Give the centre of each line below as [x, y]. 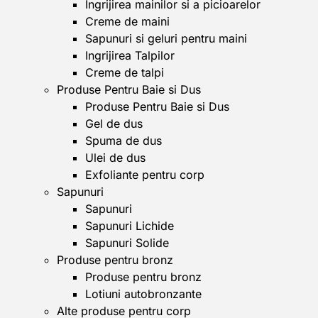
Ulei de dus [115, 158]
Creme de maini [127, 21]
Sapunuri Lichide [130, 226]
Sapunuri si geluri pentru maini [166, 38]
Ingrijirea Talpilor [130, 55]
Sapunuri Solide [127, 243]
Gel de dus [114, 124]
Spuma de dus [124, 141]
